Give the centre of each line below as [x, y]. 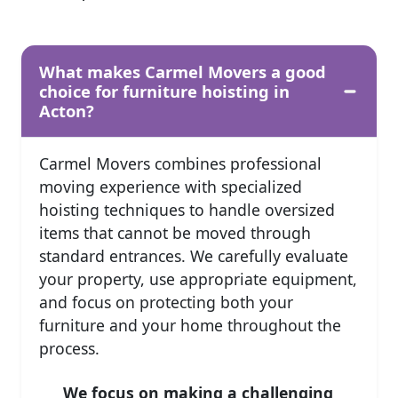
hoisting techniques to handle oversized [187, 209]
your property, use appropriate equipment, [198, 279]
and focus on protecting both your [166, 302]
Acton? [67, 110]
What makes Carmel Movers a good [183, 71]
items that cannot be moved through [175, 232]
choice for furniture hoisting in [164, 91]
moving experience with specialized [171, 186]
